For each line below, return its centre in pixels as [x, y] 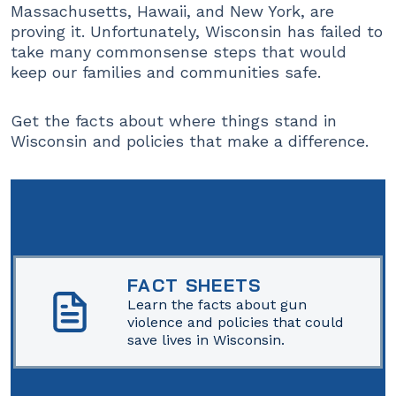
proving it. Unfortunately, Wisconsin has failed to [196, 31]
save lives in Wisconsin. [206, 340]
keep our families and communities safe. [165, 72]
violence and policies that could [236, 323]
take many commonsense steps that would [178, 51]
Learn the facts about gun [217, 305]
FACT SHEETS [194, 286]
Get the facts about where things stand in [173, 120]
